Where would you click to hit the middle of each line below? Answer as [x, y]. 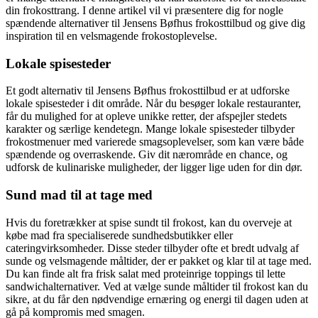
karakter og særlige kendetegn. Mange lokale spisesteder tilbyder [150, 129]
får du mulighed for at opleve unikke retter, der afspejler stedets [146, 116]
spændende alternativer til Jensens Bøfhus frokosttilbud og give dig [155, 23]
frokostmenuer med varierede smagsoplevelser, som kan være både [155, 142]
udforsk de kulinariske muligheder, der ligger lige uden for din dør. [154, 168]
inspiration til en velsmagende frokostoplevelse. [111, 35]
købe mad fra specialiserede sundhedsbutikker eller [119, 235]
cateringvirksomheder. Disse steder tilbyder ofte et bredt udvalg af [152, 248]
